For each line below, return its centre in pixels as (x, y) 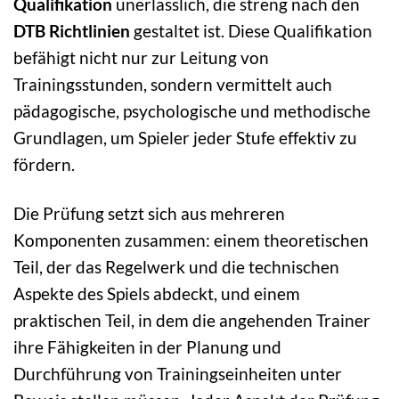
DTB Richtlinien (72, 30)
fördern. (44, 164)
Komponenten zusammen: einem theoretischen (191, 240)
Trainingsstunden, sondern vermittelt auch (173, 84)
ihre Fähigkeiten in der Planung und (147, 346)
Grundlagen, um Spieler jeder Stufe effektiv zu (185, 137)
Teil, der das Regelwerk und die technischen (176, 266)
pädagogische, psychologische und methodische (192, 110)
